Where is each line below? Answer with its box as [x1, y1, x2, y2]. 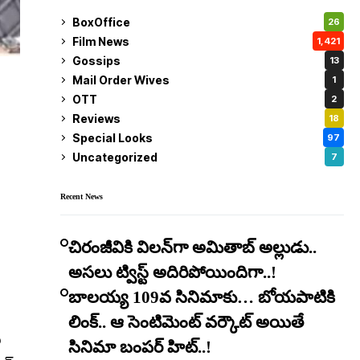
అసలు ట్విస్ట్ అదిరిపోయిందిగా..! [67, 263, 276, 282]
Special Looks [72, 130, 153, 145]
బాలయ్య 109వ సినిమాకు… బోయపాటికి [67, 288, 335, 307]
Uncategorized [72, 149, 157, 164]
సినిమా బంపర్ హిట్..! [67, 337, 211, 357]
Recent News [59, 192, 103, 201]
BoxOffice [72, 14, 130, 29]
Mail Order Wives [72, 72, 170, 87]
